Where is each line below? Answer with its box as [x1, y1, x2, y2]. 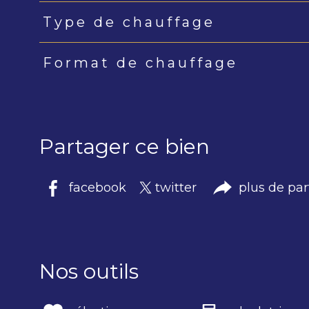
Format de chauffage [42, 54, 238, 72]
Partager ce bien [39, 133, 210, 159]
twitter [154, 179, 197, 195]
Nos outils [39, 258, 139, 284]
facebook [69, 179, 127, 195]
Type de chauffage [42, 14, 215, 31]
